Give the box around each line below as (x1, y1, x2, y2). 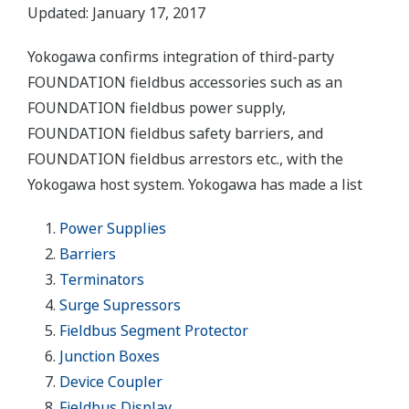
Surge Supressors (59, 295, 181, 315)
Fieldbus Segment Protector (59, 320, 248, 341)
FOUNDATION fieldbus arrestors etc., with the (27, 149, 343, 169)
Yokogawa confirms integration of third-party (27, 47, 334, 67)
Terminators (59, 269, 144, 289)
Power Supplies (59, 218, 166, 238)
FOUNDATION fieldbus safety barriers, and (27, 123, 323, 143)
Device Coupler (59, 372, 163, 392)
